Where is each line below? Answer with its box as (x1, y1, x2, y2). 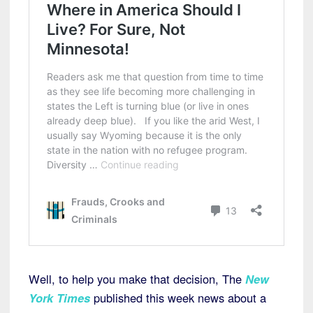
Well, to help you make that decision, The (29, 270, 245, 288)
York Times (29, 289, 90, 307)
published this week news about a (90, 289, 266, 307)
